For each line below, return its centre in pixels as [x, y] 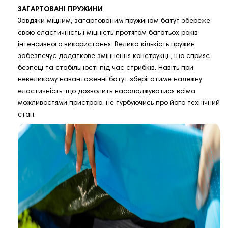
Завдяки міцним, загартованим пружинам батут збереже [114, 22]
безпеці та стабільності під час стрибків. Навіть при [106, 68]
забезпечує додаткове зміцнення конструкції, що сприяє [114, 57]
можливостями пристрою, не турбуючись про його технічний [119, 104]
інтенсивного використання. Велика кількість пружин [106, 45]
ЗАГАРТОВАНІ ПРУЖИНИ [60, 10]
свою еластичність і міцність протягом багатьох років [108, 33]
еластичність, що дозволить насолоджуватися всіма [107, 92]
